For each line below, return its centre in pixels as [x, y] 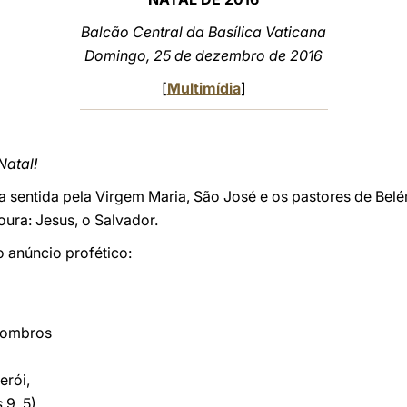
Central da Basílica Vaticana [228, 32]
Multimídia [203, 88]
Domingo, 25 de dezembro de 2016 [203, 55]
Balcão [105, 32]
